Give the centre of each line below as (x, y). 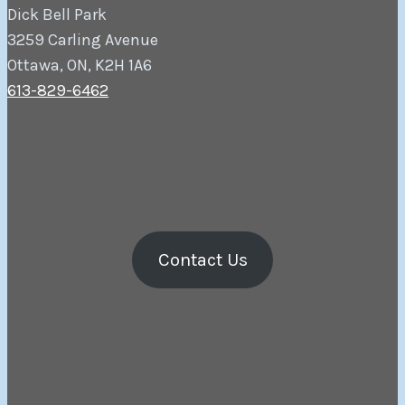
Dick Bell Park (57, 14)
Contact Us (202, 260)
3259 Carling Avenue (83, 39)
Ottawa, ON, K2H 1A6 (80, 65)
